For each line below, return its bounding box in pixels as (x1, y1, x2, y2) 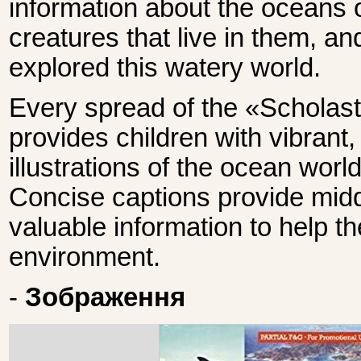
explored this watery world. (9, 52, 321, 82)
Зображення (25, 283, 185, 313)
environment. (9, 242, 160, 272)
